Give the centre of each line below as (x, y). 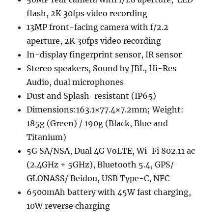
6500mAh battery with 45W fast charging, (109, 192)
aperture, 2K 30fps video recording (94, 41)
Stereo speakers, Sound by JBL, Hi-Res (102, 69)
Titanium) (47, 137)
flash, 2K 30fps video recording (87, 14)
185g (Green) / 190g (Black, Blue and (97, 124)
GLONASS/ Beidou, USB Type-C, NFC (98, 179)
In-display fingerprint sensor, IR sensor (104, 55)
